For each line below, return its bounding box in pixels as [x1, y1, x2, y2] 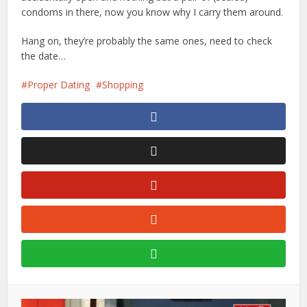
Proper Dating [27, 77, 90, 91]
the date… [21, 49, 66, 62]
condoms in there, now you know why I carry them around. [21, 5, 284, 19]
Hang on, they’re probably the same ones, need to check [21, 34, 273, 47]
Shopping [102, 77, 144, 91]
